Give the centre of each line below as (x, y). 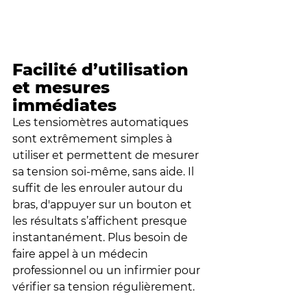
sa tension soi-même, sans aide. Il (105, 172)
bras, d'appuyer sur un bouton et (103, 205)
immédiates (64, 106)
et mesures (63, 88)
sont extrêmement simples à (94, 139)
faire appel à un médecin (82, 254)
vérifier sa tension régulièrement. (103, 287)
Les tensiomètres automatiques (102, 123)
